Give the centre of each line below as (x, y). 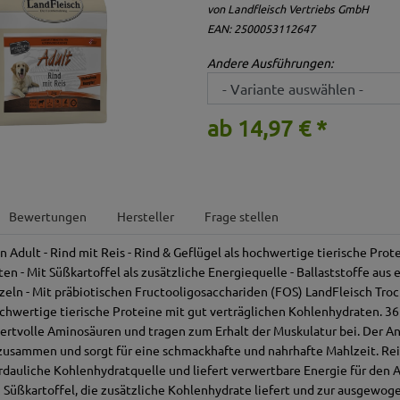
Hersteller (146, 217)
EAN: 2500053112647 (261, 29)
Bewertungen (48, 217)
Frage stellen (242, 217)
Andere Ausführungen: (270, 63)
